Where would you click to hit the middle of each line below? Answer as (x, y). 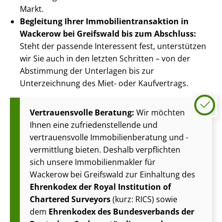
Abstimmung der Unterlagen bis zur (87, 71)
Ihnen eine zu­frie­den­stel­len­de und (94, 125)
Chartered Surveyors (70, 199)
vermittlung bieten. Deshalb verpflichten (105, 150)
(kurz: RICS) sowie (144, 199)
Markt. (32, 9)
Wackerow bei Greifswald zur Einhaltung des (112, 175)
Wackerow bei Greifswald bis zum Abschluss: (108, 34)
